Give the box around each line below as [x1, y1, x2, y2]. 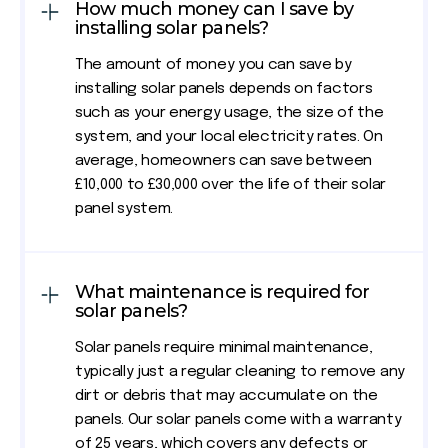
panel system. [75, 201, 174, 218]
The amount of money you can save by [75, 57, 352, 74]
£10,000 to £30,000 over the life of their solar [75, 177, 386, 194]
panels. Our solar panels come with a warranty [75, 412, 402, 429]
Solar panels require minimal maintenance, [75, 340, 373, 357]
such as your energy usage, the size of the [75, 105, 384, 122]
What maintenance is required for [75, 281, 370, 304]
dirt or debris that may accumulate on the [75, 388, 378, 405]
